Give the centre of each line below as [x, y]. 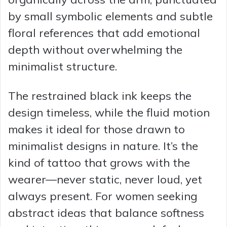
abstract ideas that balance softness [106, 213]
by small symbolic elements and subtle [110, 16]
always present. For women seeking [103, 196]
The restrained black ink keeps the [100, 96]
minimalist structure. [63, 66]
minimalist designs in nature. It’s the [103, 146]
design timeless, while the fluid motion [109, 112]
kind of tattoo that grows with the [99, 162]
